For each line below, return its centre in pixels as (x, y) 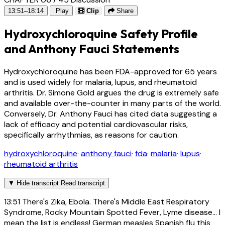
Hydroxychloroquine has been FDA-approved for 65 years (110, 71)
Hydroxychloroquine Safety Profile (101, 33)
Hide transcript (38, 183)
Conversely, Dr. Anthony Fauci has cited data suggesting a (110, 114)
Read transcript (83, 183)
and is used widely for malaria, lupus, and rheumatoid (100, 82)
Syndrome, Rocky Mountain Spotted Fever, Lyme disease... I (112, 212)
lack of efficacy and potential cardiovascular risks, (96, 124)
